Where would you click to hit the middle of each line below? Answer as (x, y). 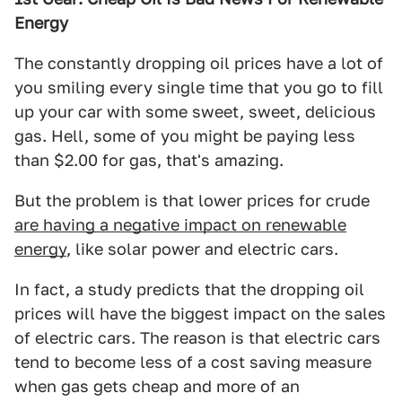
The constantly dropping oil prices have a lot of (199, 63)
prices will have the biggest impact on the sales (200, 314)
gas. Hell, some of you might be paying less (185, 136)
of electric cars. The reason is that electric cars (197, 338)
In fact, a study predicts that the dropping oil (189, 289)
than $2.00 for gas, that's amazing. (149, 160)
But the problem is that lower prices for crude (192, 201)
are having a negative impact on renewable (180, 225)
